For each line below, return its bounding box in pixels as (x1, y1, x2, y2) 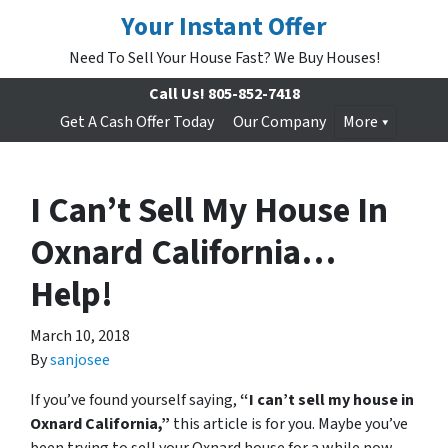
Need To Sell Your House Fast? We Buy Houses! (68, 47, 380, 69)
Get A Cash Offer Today (59, 111, 214, 133)
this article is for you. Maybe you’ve (170, 413, 408, 435)
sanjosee (50, 349, 110, 371)
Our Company (232, 111, 326, 133)
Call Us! (148, 83, 205, 105)
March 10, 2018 (30, 325, 130, 347)
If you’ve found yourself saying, (30, 389, 240, 411)
